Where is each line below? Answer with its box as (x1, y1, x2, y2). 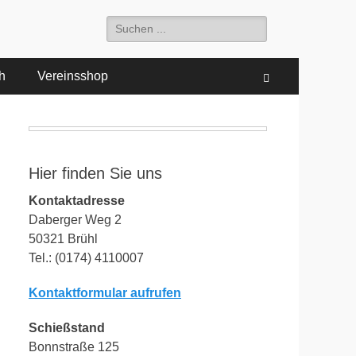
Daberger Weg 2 (29, 213, 122, 226)
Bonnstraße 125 (29, 340, 119, 354)
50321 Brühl (29, 232, 98, 246)
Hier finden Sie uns (29, 164, 162, 182)
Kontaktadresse (29, 194, 125, 207)
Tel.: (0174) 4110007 (29, 251, 144, 265)
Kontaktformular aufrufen (29, 286, 181, 300)
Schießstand (29, 321, 105, 335)
